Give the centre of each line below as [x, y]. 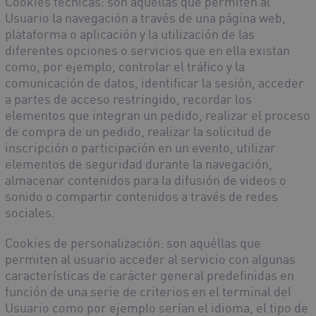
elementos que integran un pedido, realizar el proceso [158, 115]
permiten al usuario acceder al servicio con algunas [150, 259]
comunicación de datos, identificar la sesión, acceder [154, 83]
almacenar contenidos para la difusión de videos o [146, 180]
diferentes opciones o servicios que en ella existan [147, 50]
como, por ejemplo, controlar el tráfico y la [125, 67]
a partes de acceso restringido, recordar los [128, 99]
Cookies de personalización [83, 243]
